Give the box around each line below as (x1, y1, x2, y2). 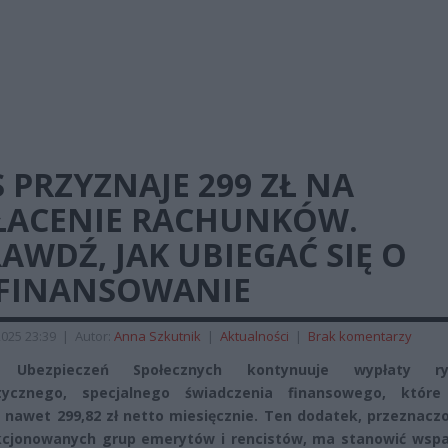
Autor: (75, 327, 114, 345)
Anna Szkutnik (114, 327, 201, 345)
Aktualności (220, 327, 289, 345)
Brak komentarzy (308, 327, 412, 345)
